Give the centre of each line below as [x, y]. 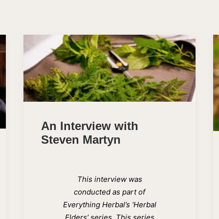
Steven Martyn [81, 139]
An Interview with [90, 126]
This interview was [109, 179]
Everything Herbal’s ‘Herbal [109, 204]
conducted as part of [109, 192]
